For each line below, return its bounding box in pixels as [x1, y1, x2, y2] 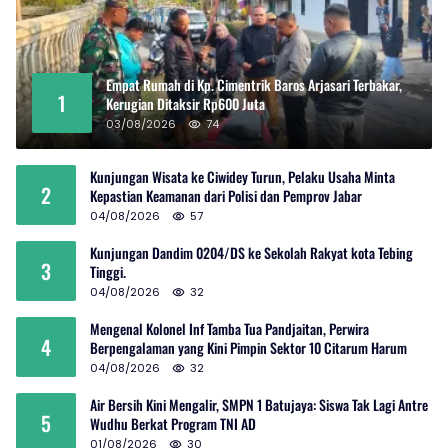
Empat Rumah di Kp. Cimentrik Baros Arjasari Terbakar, [106, 74, 402, 96]
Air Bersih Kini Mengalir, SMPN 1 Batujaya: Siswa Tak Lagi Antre [90, 394, 428, 416]
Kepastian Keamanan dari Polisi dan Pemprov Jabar [90, 185, 362, 207]
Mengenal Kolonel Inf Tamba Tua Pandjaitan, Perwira [90, 318, 369, 340]
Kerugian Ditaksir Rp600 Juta [106, 93, 265, 115]
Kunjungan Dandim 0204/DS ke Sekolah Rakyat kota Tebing [90, 242, 413, 264]
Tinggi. [90, 261, 129, 283]
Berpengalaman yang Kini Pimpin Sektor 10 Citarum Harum [90, 337, 407, 359]
